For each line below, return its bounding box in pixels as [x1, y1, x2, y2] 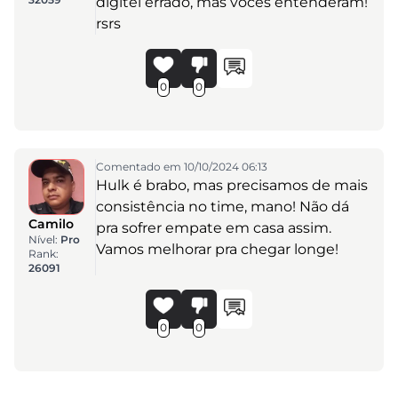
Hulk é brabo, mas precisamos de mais [95, 177, 368, 195]
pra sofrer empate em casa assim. [95, 219, 331, 237]
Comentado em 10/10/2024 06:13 [95, 160, 267, 174]
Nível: [28, 233, 60, 247]
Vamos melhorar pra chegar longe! [95, 241, 338, 259]
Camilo [28, 216, 74, 233]
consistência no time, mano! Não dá [95, 198, 349, 216]
